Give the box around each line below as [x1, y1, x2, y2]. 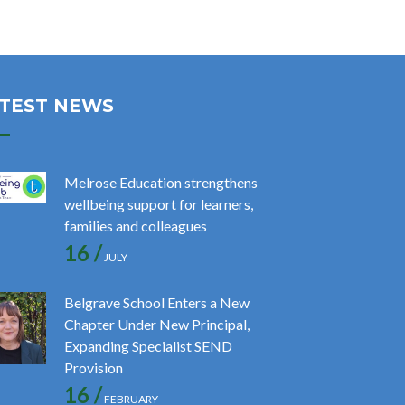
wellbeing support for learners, [64, 195, 253, 212]
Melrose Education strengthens [64, 174, 258, 191]
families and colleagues [64, 217, 207, 234]
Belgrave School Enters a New [64, 294, 250, 311]
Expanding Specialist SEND [64, 337, 232, 354]
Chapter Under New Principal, [64, 316, 250, 333]
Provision [64, 359, 123, 376]
